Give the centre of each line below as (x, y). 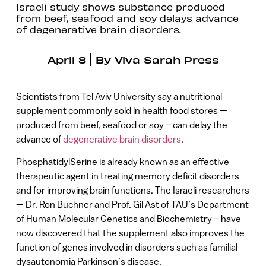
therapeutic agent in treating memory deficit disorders (127, 176)
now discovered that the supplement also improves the (130, 233)
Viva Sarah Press (167, 60)
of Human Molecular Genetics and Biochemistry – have (128, 219)
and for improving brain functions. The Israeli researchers (132, 190)
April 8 (66, 60)
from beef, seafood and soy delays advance (127, 18)
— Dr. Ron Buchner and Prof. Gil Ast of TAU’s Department (132, 205)
